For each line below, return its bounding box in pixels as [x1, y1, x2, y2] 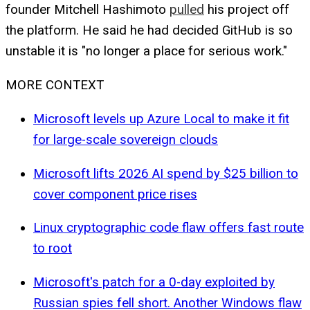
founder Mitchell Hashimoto [6, 2, 170, 18]
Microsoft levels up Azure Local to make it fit [33, 111, 289, 127]
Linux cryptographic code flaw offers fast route [33, 220, 304, 236]
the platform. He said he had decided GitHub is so [6, 23, 293, 39]
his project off [204, 2, 289, 18]
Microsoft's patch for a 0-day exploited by [33, 275, 275, 291]
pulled [170, 2, 204, 18]
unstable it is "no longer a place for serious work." [6, 44, 287, 60]
